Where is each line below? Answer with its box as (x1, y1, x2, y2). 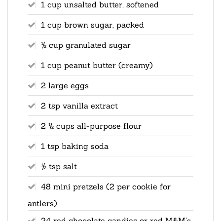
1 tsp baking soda (41, 141, 109, 151)
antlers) (28, 198, 57, 208)
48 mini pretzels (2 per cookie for (41, 181, 171, 191)
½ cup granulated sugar (41, 39, 131, 50)
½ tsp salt (41, 161, 77, 171)
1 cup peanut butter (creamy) (41, 60, 153, 70)
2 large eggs (41, 80, 89, 90)
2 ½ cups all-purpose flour (41, 120, 142, 131)
